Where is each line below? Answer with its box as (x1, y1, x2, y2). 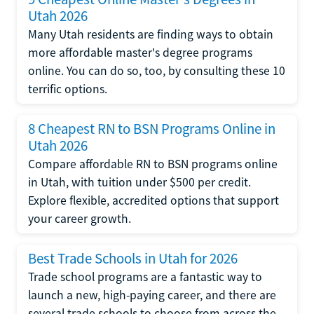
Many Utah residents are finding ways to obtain (28, 27, 273, 42)
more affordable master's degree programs (28, 45, 252, 60)
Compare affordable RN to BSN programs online (28, 156, 278, 172)
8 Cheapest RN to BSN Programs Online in (28, 120, 275, 138)
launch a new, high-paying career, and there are (28, 287, 276, 303)
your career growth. (28, 211, 131, 226)
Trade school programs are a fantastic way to (28, 269, 262, 285)
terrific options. (28, 81, 107, 97)
